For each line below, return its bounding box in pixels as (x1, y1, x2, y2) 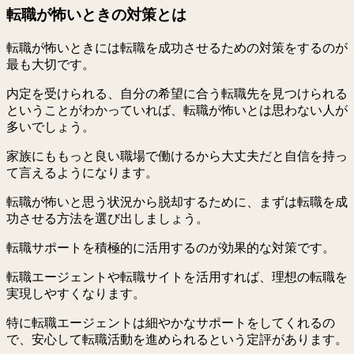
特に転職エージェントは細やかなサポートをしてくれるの (6, 315, 335, 330)
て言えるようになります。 (6, 165, 158, 179)
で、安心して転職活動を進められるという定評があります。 (6, 332, 348, 346)
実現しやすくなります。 (6, 286, 145, 300)
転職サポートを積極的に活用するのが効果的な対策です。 (6, 240, 335, 254)
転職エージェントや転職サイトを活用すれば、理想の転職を (6, 269, 348, 284)
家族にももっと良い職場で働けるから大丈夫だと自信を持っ (6, 149, 348, 163)
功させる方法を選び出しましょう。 (6, 211, 209, 225)
